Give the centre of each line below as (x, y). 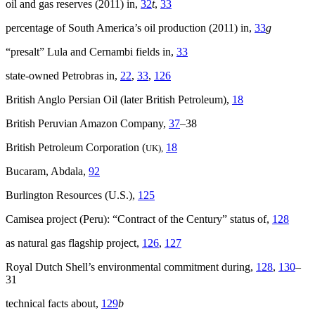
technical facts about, (53, 304)
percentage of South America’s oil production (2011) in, (130, 28)
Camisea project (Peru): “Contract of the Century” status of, (139, 219)
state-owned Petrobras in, (63, 76)
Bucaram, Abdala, (47, 172)
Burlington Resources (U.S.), (72, 195)
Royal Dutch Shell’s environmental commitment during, (131, 267)
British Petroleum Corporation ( (76, 148)
